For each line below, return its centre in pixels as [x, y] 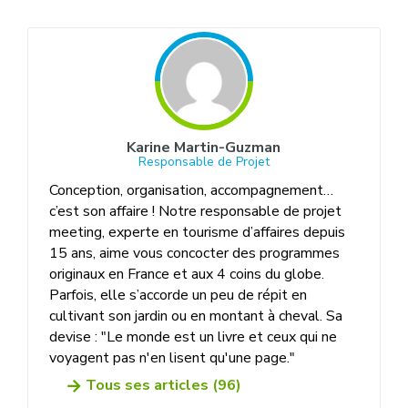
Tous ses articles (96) [164, 386]
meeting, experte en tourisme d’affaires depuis [198, 233]
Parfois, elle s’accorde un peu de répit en [178, 296]
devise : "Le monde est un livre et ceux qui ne [194, 337]
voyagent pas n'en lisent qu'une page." [173, 358]
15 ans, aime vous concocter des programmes [195, 254]
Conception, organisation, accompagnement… [192, 191]
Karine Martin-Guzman [204, 148]
